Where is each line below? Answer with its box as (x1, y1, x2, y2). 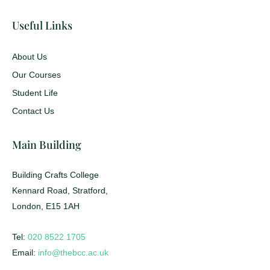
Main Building (12, 137, 81, 152)
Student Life (12, 88, 58, 98)
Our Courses (12, 70, 61, 80)
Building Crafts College (12, 170, 99, 180)
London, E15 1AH (12, 201, 80, 212)
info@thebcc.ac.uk (38, 247, 108, 257)
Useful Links (12, 18, 72, 33)
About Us (12, 52, 47, 62)
